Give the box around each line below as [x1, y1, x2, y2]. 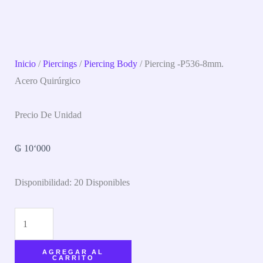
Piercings [43, 58, 77, 69]
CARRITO [52, 254, 95, 262]
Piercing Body [84, 58, 138, 69]
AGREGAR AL [42, 248, 104, 256]
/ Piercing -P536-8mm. [137, 58, 224, 69]
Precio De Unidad [15, 109, 82, 120]
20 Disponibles [74, 177, 130, 188]
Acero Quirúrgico [15, 75, 81, 86]
